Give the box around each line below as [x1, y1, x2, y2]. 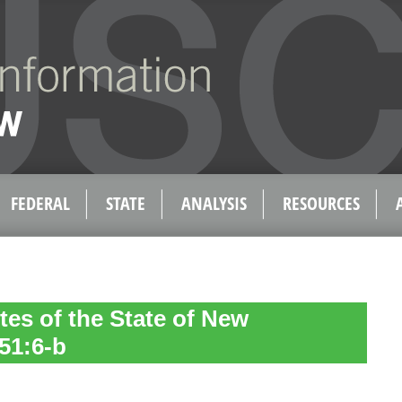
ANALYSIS [181, 191, 247, 215]
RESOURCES [283, 191, 360, 215]
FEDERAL [11, 191, 70, 215]
